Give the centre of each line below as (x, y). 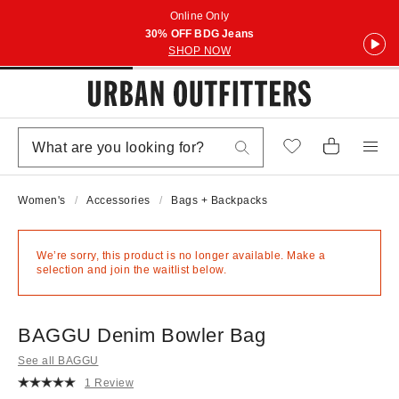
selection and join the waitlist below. (131, 270)
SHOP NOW (199, 51)
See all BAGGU (58, 361)
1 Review (109, 383)
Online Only (199, 16)
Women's (42, 200)
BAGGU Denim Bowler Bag (142, 335)
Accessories (118, 200)
